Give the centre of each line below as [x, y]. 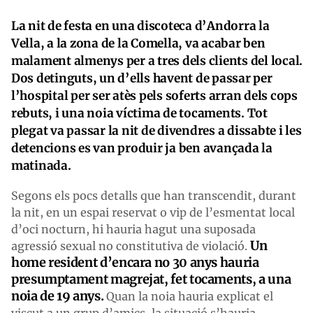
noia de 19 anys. [59, 296]
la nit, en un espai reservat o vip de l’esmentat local [153, 212]
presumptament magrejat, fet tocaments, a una [151, 279]
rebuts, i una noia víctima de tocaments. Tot [139, 113]
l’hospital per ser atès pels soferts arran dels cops [154, 95]
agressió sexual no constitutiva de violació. [131, 246]
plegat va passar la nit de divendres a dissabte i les [156, 130]
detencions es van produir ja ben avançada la [142, 148]
